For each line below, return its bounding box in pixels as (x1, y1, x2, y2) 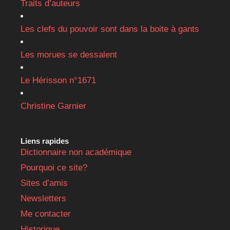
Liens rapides (21, 136, 69, 145)
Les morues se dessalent (21, 49, 117, 60)
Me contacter (21, 208, 71, 219)
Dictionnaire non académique (21, 147, 131, 157)
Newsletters (21, 193, 66, 203)
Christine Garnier (21, 101, 86, 111)
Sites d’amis (21, 178, 68, 188)
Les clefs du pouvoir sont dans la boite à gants (21, 24, 199, 34)
